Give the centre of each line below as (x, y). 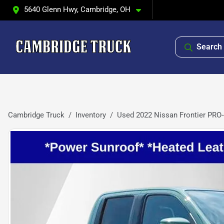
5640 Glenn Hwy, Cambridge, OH (77, 9)
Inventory (91, 115)
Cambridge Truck (36, 115)
